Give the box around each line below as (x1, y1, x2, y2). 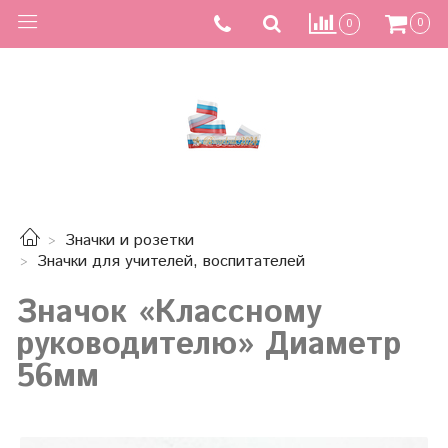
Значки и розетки (65, 229, 194, 253)
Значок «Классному (16, 289, 321, 336)
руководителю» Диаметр (16, 321, 401, 368)
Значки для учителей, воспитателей (37, 250, 305, 274)
